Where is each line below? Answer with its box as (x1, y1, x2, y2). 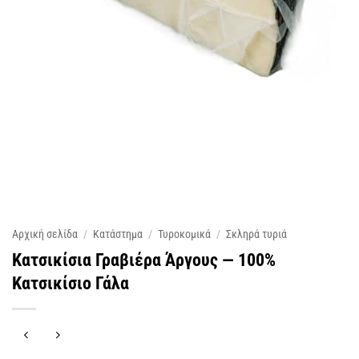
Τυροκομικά (158, 228, 212, 240)
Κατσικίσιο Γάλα (12, 272, 129, 293)
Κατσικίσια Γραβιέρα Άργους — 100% (12, 248, 276, 270)
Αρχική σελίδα (12, 228, 78, 240)
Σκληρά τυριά (226, 228, 288, 240)
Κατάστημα (93, 228, 143, 240)
